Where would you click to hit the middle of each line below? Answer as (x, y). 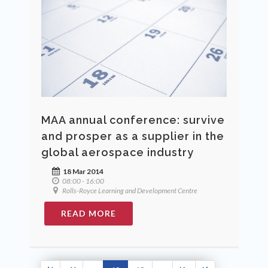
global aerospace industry (118, 153)
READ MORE (89, 214)
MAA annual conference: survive (133, 120)
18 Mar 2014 (83, 172)
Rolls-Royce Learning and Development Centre (129, 191)
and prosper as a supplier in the (133, 136)
